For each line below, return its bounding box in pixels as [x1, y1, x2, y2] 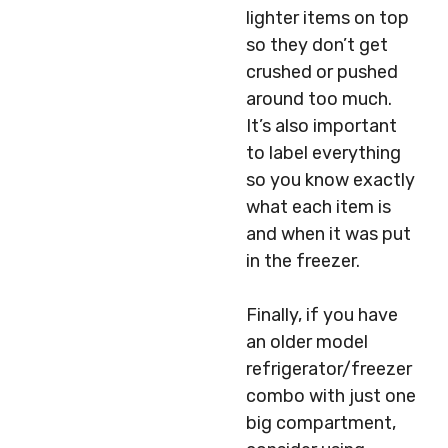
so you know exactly [246, 169, 415, 191]
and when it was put [246, 223, 411, 245]
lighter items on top [246, 7, 409, 29]
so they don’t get [246, 34, 388, 56]
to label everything [246, 142, 401, 164]
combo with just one [246, 385, 416, 407]
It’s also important [246, 115, 397, 137]
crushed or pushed [246, 61, 398, 83]
